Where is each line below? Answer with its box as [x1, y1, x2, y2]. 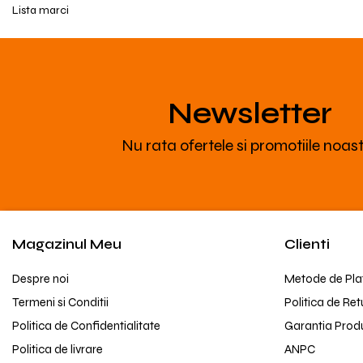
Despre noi [12, 271, 69, 286]
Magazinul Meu [12, 236, 122, 253]
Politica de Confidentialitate [12, 318, 160, 333]
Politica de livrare [12, 342, 103, 357]
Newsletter [167, 95, 332, 131]
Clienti [284, 236, 330, 253]
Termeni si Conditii [12, 295, 109, 310]
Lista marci [12, 3, 69, 17]
